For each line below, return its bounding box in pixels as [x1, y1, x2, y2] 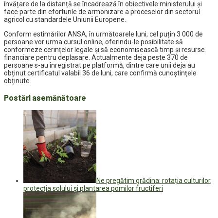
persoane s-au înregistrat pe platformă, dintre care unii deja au [4, 61, 195, 70]
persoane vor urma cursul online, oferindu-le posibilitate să [4, 38, 183, 46]
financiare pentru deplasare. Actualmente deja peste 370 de [4, 54, 188, 62]
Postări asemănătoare [4, 92, 86, 102]
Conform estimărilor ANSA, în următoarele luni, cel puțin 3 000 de [4, 30, 203, 38]
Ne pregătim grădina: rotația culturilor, [96, 176, 212, 184]
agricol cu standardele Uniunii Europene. [4, 16, 126, 24]
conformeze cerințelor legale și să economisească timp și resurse [4, 46, 205, 54]
